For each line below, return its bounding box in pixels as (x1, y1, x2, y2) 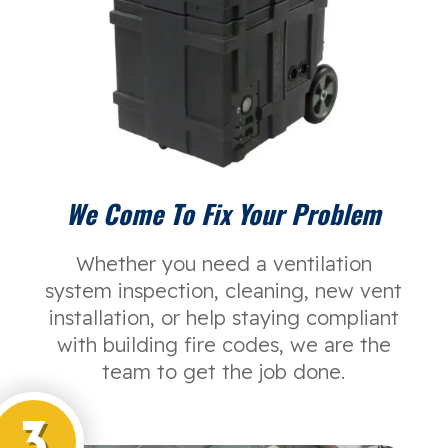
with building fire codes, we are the (56, 331, 391, 357)
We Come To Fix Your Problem (66, 193, 382, 233)
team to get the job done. (102, 358, 346, 384)
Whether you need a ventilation (75, 250, 372, 276)
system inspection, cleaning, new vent (45, 277, 403, 303)
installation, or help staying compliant (48, 304, 399, 330)
